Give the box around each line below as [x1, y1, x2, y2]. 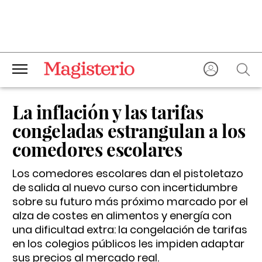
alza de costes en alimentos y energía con [12, 208, 232, 223]
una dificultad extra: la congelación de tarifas [12, 222, 247, 237]
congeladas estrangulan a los [12, 118, 246, 143]
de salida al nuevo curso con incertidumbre [12, 180, 237, 195]
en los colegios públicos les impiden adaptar [12, 236, 244, 251]
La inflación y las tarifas [12, 99, 204, 124]
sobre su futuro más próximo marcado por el [12, 194, 248, 209]
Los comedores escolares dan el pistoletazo [12, 166, 243, 181]
